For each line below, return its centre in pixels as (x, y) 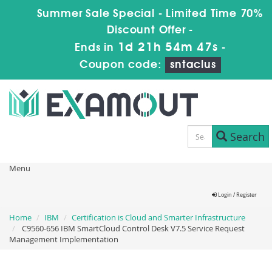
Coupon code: (122, 65)
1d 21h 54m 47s (168, 48)
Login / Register (237, 195)
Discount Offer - (150, 30)
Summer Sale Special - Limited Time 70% (150, 14)
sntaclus (193, 65)
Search (246, 136)
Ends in (96, 48)
